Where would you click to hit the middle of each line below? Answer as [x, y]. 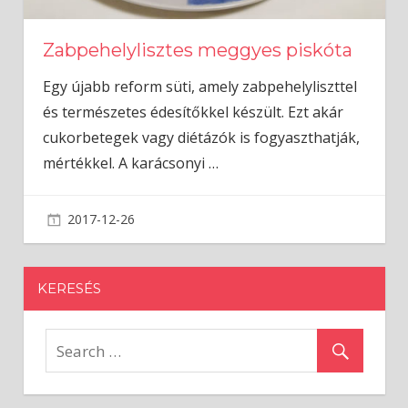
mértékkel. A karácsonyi [125, 163]
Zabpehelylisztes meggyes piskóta [197, 50]
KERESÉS [69, 289]
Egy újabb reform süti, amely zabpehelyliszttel [199, 86]
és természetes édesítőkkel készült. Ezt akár [193, 112]
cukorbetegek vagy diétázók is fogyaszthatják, [201, 137]
